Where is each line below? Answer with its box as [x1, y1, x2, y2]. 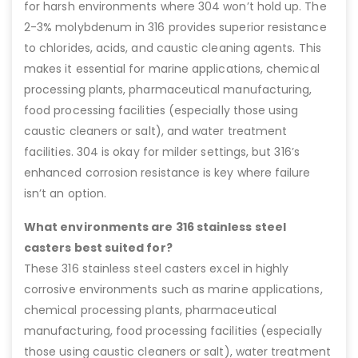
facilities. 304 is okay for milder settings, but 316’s [24, 143, 300, 160]
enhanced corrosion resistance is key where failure [24, 164, 311, 181]
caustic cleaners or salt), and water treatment [24, 122, 288, 139]
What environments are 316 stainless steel [24, 218, 286, 235]
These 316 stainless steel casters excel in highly [24, 260, 289, 276]
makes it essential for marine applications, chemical [24, 60, 320, 77]
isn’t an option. [24, 185, 107, 201]
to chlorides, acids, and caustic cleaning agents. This [24, 39, 321, 56]
